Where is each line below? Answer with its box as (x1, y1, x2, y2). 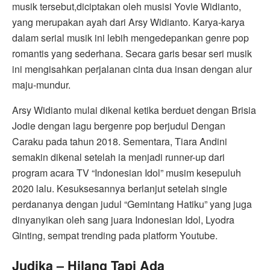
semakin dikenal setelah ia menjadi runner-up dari (12, 149, 225, 164)
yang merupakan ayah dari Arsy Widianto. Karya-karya (12, 14, 245, 29)
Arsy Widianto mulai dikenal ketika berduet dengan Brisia (12, 102, 256, 117)
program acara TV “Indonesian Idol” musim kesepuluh (12, 165, 241, 180)
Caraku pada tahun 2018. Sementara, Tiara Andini (12, 134, 227, 148)
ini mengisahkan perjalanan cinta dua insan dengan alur (12, 61, 252, 76)
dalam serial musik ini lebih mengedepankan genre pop (12, 30, 249, 45)
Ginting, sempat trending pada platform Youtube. (12, 228, 218, 242)
